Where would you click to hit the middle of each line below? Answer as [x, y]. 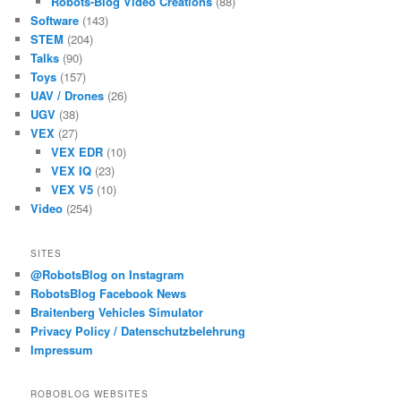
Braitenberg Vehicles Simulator [117, 311]
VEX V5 [72, 190]
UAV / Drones [68, 96]
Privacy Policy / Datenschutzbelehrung [138, 330]
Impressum [62, 349]
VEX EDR [77, 152]
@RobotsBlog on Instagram [108, 274]
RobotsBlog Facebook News [109, 293]
